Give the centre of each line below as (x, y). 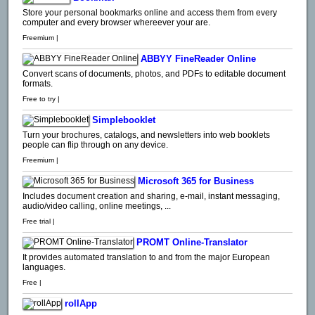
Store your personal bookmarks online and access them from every (150, 12)
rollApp (81, 304)
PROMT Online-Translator (192, 243)
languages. (44, 267)
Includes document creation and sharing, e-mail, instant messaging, (151, 196)
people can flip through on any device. (95, 144)
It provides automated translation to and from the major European (146, 257)
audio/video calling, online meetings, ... (97, 206)
